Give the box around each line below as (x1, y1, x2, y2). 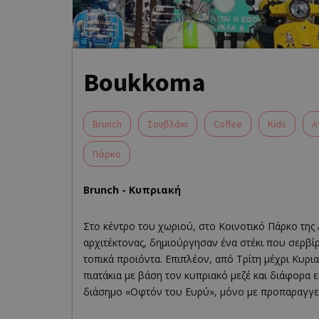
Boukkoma (83, 66, 206, 98)
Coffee (214, 117, 242, 130)
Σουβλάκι (147, 117, 188, 130)
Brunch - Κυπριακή (83, 182, 181, 197)
